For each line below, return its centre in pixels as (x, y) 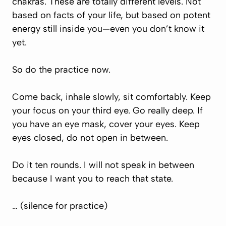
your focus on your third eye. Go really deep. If (107, 110)
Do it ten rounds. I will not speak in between (103, 165)
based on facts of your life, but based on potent (111, 15)
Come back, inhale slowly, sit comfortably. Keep (111, 97)
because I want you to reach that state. (93, 179)
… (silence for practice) (60, 206)
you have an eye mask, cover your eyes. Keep (106, 124)
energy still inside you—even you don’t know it (108, 29)
